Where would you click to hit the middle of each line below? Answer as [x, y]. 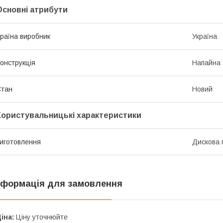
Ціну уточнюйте [41, 217]
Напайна [206, 63]
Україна [205, 37]
